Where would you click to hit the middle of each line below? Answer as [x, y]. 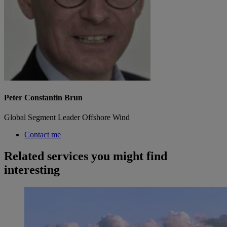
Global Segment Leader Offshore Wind [67, 118]
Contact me [43, 135]
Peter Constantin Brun [43, 98]
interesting [32, 170]
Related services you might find [86, 156]
